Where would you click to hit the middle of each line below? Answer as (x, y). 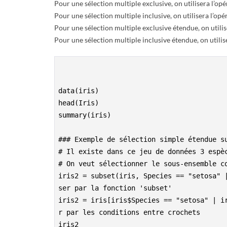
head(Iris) (79, 103)
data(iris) (79, 91)
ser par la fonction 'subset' (115, 188)
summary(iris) (85, 115)
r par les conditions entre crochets (129, 213)
